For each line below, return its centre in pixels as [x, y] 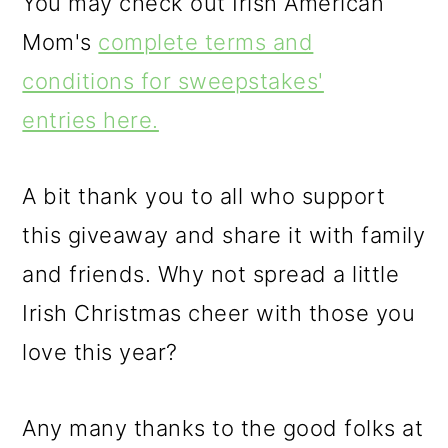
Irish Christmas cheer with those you [219, 312]
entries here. [90, 119]
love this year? [100, 351]
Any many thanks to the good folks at [223, 427]
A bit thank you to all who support [204, 195]
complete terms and [206, 41]
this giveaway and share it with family [224, 234]
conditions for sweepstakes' [173, 80]
